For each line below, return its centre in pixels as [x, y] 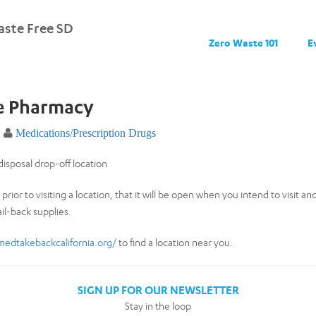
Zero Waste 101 [243, 43]
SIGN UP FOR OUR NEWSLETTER [158, 290]
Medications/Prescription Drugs [86, 133]
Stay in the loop [158, 306]
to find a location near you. [175, 242]
